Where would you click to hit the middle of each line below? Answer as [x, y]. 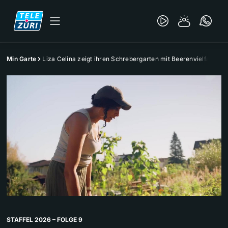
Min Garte [22, 59]
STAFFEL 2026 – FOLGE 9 [45, 220]
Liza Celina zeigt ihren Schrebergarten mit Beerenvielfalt [128, 59]
